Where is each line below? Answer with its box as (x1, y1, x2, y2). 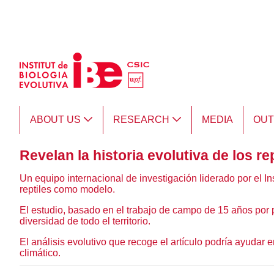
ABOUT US (30, 114, 83, 125)
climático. (20, 248, 61, 258)
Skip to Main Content (4, 6, 95, 17)
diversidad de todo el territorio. (20, 216, 150, 226)
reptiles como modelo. (20, 184, 115, 194)
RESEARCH (113, 114, 172, 125)
